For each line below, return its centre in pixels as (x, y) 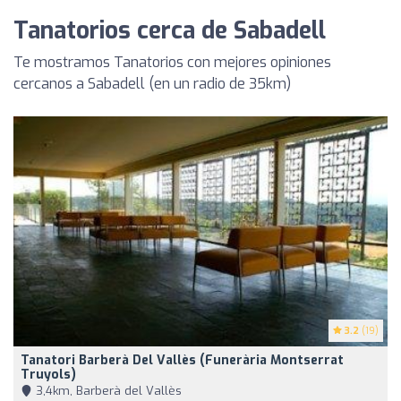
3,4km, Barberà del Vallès (107, 390)
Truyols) (48, 374)
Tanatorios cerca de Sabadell (170, 31)
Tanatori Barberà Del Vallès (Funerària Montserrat (182, 360)
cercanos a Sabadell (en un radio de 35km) (152, 84)
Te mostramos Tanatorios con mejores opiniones (172, 63)
